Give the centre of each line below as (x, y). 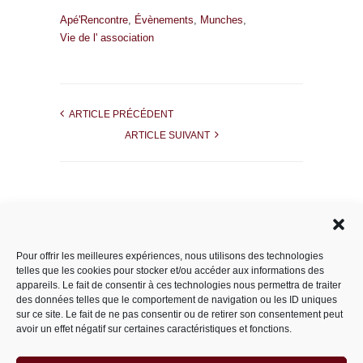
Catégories (95, 301)
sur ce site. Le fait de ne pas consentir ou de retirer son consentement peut (179, 314)
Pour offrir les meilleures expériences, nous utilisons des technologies (170, 256)
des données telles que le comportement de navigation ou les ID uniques (177, 300)
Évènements (164, 19)
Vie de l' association (107, 37)
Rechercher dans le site (127, 219)
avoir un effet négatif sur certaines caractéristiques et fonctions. (154, 329)
